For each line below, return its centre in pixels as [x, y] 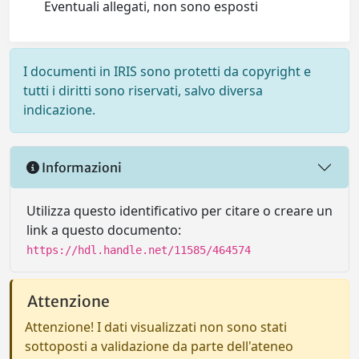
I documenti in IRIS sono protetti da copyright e [167, 71]
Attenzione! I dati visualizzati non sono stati [156, 327]
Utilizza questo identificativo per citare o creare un [179, 211]
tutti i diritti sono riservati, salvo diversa [143, 91]
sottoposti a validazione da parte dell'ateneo [159, 346]
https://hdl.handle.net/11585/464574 [139, 250]
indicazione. [59, 110]
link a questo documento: [104, 230]
